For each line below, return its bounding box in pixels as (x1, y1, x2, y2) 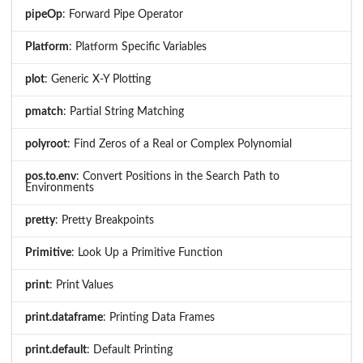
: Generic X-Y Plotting (45, 73, 151, 85)
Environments (25, 181, 94, 194)
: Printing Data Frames (103, 311, 215, 323)
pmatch (25, 105, 63, 117)
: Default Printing (87, 344, 173, 356)
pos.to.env (25, 170, 76, 182)
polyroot (25, 138, 67, 150)
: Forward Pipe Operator (62, 8, 183, 20)
